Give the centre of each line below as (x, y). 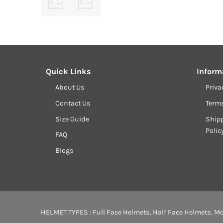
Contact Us (73, 103)
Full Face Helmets (121, 213)
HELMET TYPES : (67, 213)
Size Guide (72, 119)
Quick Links (68, 72)
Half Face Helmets (182, 213)
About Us (70, 88)
